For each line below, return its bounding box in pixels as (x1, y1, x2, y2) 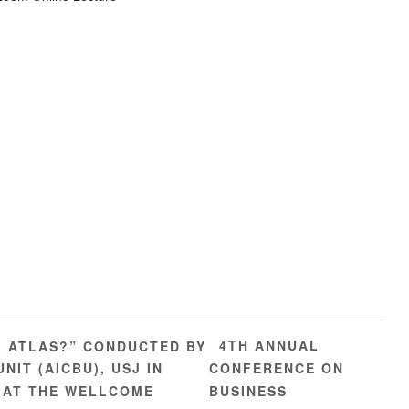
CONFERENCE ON (208, 359, 344, 378)
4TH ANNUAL (218, 336, 320, 355)
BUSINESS (208, 382, 288, 401)
